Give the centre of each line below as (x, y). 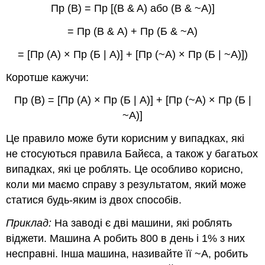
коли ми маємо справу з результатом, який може (126, 185)
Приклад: (29, 223)
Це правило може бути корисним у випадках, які (125, 139)
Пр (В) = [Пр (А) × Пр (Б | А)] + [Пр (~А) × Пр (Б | (132, 100)
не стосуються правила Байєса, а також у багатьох (132, 154)
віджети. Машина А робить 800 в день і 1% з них (126, 238)
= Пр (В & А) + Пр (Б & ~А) (132, 31)
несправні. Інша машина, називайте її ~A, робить (127, 253)
